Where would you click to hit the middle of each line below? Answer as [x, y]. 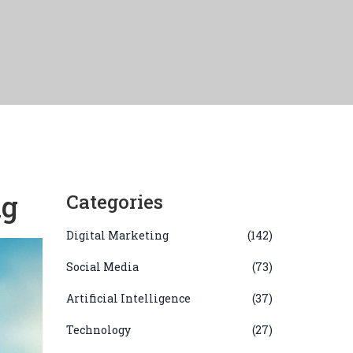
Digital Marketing [117, 235]
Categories [114, 202]
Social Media [102, 267]
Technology [98, 330]
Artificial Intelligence [128, 298]
